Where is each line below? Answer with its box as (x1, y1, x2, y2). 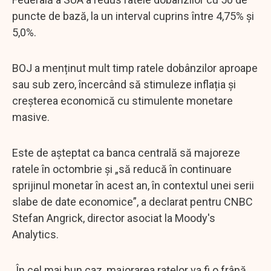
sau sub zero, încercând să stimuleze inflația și (12, 77, 236, 91)
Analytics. (12, 227, 59, 241)
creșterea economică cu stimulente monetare (12, 94, 233, 107)
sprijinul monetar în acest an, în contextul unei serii (12, 178, 254, 192)
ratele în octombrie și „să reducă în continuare (12, 162, 232, 175)
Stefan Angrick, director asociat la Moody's (12, 211, 215, 224)
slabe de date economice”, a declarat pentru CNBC (12, 195, 253, 208)
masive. (12, 110, 50, 123)
